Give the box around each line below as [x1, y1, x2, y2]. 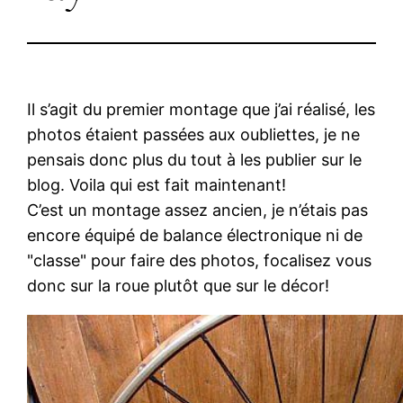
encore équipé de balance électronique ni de [27, 225, 363, 245]
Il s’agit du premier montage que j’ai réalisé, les [27, 99, 376, 119]
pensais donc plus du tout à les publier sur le [27, 149, 363, 169]
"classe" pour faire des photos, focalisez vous [27, 250, 372, 270]
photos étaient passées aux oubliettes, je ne [27, 124, 361, 144]
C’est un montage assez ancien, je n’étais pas [27, 200, 369, 219]
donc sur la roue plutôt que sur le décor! [27, 275, 330, 295]
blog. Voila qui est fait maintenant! [27, 175, 287, 194]
